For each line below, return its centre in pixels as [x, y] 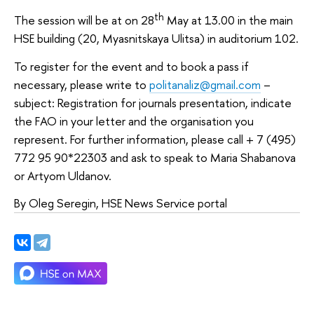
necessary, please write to [82, 84]
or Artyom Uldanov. [63, 175]
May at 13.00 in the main [228, 20]
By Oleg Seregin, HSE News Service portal [121, 203]
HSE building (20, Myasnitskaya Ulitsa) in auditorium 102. [156, 39]
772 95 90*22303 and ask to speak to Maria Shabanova [155, 157]
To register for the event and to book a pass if [131, 66]
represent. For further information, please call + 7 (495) [155, 139]
